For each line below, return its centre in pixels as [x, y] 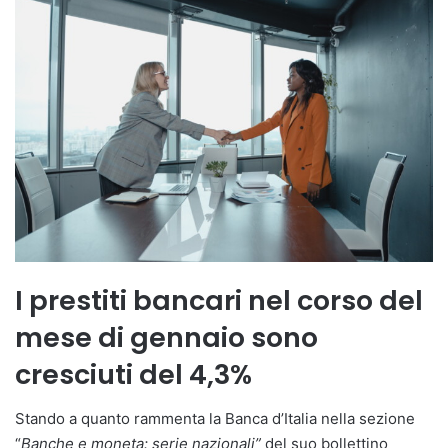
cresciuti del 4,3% [133, 374]
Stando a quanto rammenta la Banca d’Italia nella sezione [215, 419]
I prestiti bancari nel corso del [219, 300]
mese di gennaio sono [166, 337]
